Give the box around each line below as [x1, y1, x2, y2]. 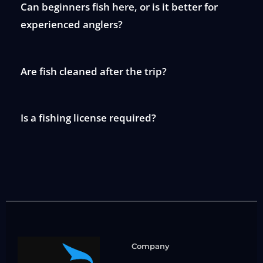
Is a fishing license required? [20, 111, 156, 125]
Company [131, 242, 170, 251]
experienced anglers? [20, 18, 123, 31]
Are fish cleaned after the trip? [20, 64, 167, 78]
